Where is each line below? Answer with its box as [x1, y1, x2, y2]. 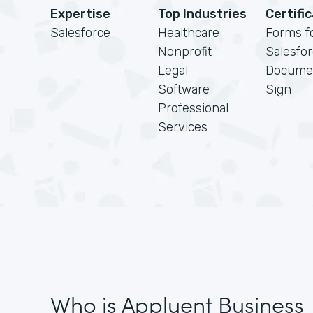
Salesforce [50, 25, 110, 41]
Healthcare [158, 25, 219, 41]
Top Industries [158, 6, 247, 22]
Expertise [50, 6, 110, 22]
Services [158, 119, 208, 135]
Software [158, 82, 210, 97]
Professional [158, 101, 228, 116]
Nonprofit [158, 44, 212, 59]
